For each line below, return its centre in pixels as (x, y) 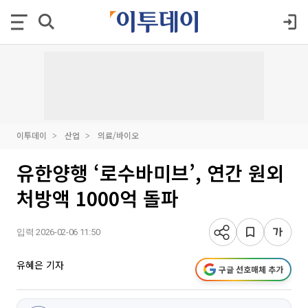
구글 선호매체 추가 (251, 269)
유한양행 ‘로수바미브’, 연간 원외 (150, 173)
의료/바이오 (118, 135)
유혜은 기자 (40, 265)
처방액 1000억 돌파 (98, 198)
